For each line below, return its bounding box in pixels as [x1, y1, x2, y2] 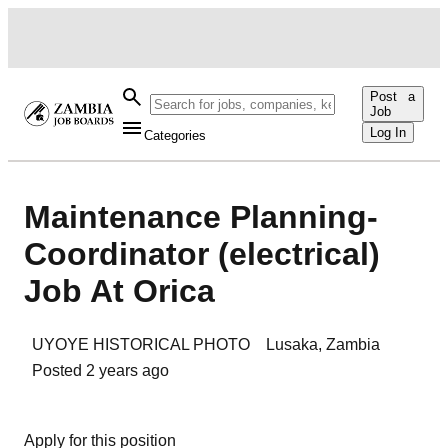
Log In [370, 124, 407, 140]
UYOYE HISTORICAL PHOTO [32, 335, 250, 353]
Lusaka [266, 335, 318, 353]
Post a [370, 88, 416, 104]
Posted [32, 361, 86, 379]
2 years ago [86, 361, 169, 379]
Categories [144, 128, 206, 143]
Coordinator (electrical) [24, 236, 380, 273]
